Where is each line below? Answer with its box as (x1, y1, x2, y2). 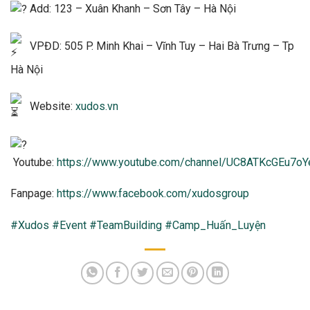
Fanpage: (10, 187, 57, 201)
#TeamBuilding (89, 219, 162, 232)
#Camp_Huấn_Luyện (165, 219, 266, 232)
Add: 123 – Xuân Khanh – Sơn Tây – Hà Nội (27, 1, 236, 15)
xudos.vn (75, 99, 118, 113)
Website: (27, 99, 75, 113)
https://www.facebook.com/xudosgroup (57, 187, 249, 201)
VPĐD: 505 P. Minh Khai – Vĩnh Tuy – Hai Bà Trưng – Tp (27, 39, 294, 53)
